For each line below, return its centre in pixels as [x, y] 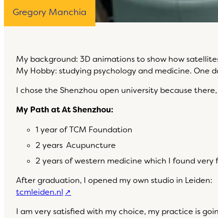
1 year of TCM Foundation [84, 129]
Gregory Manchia [50, 12]
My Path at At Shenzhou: [64, 110]
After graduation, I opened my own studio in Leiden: [115, 181]
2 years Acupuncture [75, 145]
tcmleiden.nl [39, 192]
